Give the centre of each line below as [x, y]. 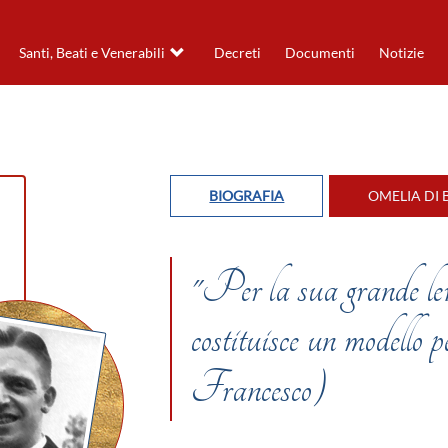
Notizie [401, 53]
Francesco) [259, 388]
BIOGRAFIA [247, 196]
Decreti [237, 53]
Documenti [319, 53]
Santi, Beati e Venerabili [91, 53]
